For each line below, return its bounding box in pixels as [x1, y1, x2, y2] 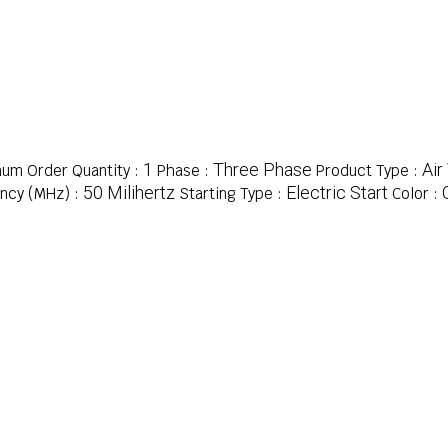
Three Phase [213, 159, 312, 181]
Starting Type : [179, 184, 286, 204]
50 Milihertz [83, 182, 175, 204]
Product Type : [316, 161, 422, 181]
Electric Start [286, 182, 388, 204]
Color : [392, 184, 442, 204]
